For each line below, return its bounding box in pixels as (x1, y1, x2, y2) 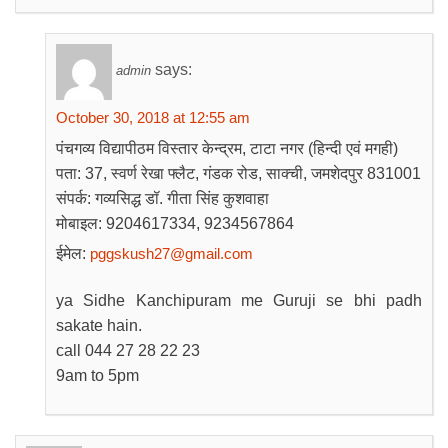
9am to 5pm (56, 367, 139, 384)
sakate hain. (56, 317, 142, 334)
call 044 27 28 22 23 (56, 342, 200, 359)
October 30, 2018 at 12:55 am (56, 109, 250, 126)
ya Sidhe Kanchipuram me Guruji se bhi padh (56, 292, 422, 309)
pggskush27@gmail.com (90, 245, 253, 262)
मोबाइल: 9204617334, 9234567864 (56, 215, 294, 232)
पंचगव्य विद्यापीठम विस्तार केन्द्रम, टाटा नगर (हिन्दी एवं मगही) (56, 140, 398, 157)
